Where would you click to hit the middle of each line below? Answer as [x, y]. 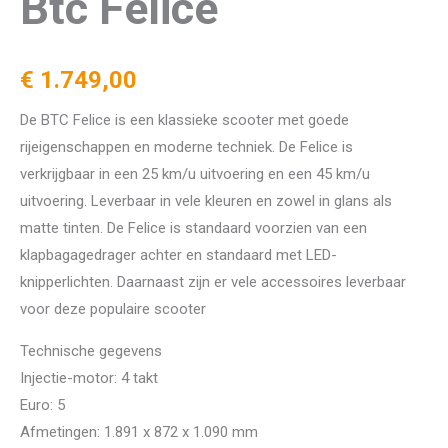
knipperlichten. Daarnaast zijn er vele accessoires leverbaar [213, 281]
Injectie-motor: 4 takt [89, 377]
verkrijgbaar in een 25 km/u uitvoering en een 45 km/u [195, 173]
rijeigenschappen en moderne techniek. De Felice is [186, 146]
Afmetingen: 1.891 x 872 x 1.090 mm [139, 431]
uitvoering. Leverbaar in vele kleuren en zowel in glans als [206, 200]
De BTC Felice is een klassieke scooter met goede [184, 119]
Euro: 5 [42, 404]
